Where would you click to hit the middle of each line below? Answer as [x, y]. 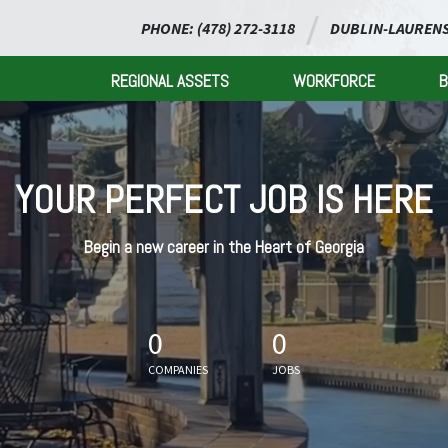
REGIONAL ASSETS [170, 81]
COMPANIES [178, 369]
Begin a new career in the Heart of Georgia [224, 247]
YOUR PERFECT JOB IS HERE [224, 200]
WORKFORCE [334, 81]
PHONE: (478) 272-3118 [217, 28]
